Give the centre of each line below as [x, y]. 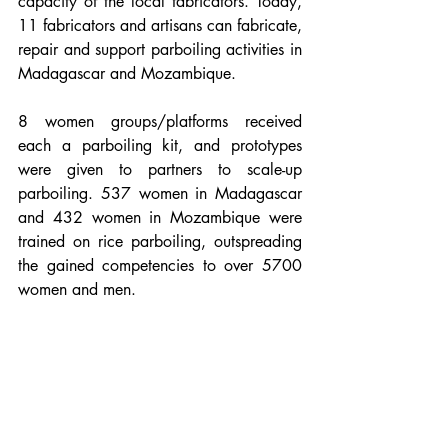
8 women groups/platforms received [160, 121]
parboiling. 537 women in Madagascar [160, 193]
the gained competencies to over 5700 [160, 265]
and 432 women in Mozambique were [160, 217]
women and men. [79, 289]
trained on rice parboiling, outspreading [160, 241]
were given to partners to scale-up [160, 169]
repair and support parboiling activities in [160, 49]
